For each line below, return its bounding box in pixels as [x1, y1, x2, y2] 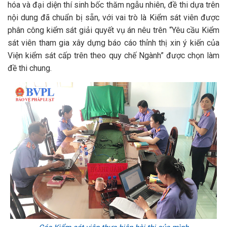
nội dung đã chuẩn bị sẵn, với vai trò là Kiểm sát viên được [8, 13, 219, 22]
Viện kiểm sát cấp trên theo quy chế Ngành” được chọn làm [8, 51, 219, 60]
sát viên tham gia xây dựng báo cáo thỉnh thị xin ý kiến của [8, 38, 219, 48]
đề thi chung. [8, 63, 52, 73]
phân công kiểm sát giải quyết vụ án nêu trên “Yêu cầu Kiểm [8, 25, 219, 35]
